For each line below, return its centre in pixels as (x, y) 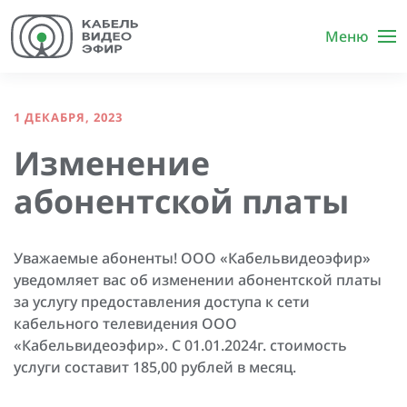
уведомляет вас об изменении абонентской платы (198, 280)
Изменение (112, 163)
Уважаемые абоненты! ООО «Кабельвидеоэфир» (192, 258)
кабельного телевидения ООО (125, 323)
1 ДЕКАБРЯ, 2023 (68, 117)
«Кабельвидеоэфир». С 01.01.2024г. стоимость (180, 345)
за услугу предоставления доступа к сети (162, 302)
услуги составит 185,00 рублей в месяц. (155, 367)
